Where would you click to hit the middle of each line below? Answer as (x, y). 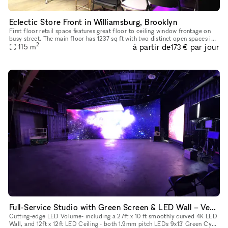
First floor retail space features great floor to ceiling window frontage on (110, 31)
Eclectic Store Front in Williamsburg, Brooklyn (93, 22)
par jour (204, 47)
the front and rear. (34, 46)
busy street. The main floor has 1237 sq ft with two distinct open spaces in (112, 38)
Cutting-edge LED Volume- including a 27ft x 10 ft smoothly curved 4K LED (113, 216)
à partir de (152, 47)
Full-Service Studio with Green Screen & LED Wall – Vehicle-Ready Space (213, 207)
